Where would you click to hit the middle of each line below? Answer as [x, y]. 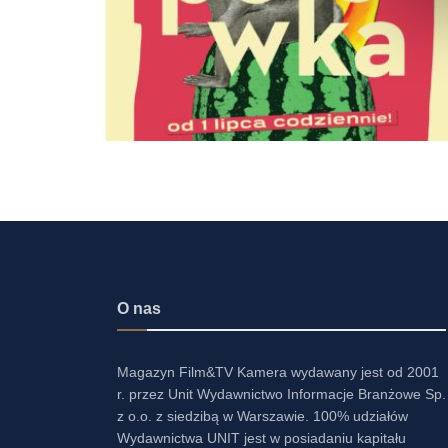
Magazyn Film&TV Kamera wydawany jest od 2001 [278, 371]
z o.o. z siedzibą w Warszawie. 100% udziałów [262, 415]
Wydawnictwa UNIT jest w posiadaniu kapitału [261, 437]
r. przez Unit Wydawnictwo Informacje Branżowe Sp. [281, 393]
